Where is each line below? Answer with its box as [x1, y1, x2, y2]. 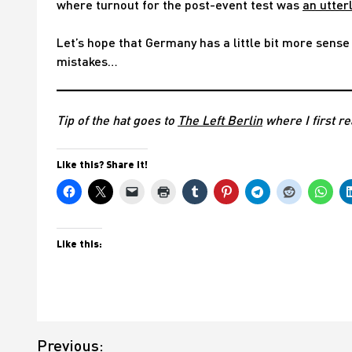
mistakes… [57, 53, 118, 68]
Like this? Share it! [57, 159, 148, 170]
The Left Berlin [178, 112, 262, 127]
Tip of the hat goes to [57, 112, 178, 127]
